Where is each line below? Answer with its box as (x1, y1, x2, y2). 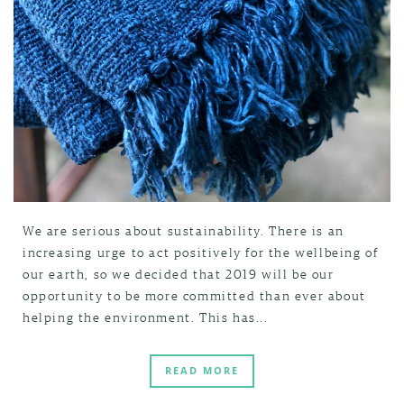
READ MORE (165, 363, 239, 377)
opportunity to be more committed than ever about (23, 287, 366, 303)
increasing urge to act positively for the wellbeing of (23, 243, 379, 260)
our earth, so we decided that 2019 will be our (23, 265, 335, 281)
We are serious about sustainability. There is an (23, 222, 344, 238)
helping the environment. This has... (23, 308, 269, 325)
